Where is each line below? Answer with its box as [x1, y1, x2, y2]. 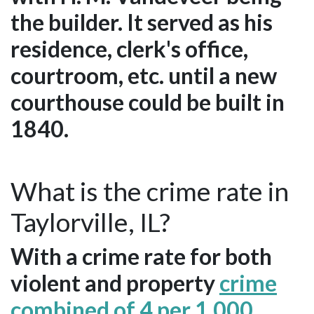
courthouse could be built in [11, 88, 285, 116]
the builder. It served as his [11, 8, 273, 36]
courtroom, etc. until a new [11, 61, 277, 89]
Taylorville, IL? [11, 205, 170, 238]
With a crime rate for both [11, 242, 272, 270]
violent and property [11, 268, 219, 296]
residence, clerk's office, [11, 34, 248, 62]
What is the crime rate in [11, 175, 289, 207]
